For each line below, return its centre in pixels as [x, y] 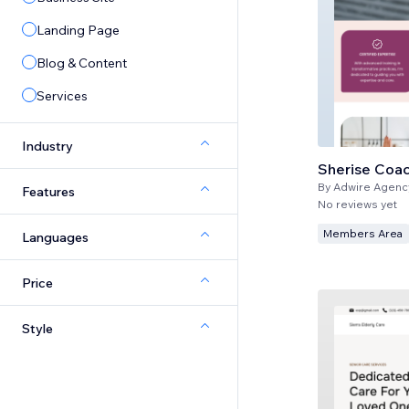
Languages [55, 237]
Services [62, 96]
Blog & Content [82, 63]
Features [48, 191]
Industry [47, 146]
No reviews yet [357, 204]
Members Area [363, 233]
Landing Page [78, 30]
